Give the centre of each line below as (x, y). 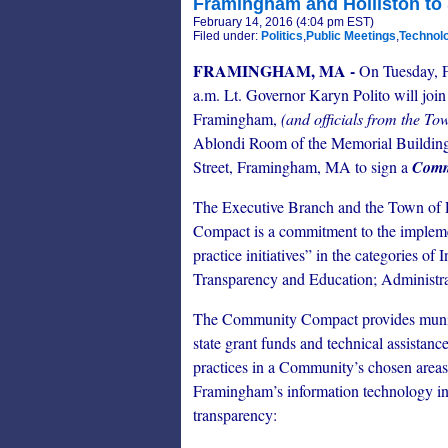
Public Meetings (351, 36)
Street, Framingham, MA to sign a (302, 166)
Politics (282, 36)
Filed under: (227, 36)
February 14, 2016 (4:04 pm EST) (283, 22)
